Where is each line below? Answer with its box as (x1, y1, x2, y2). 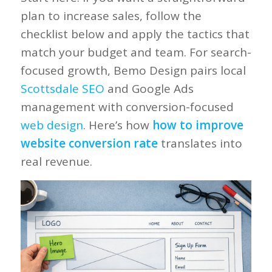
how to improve (152, 117, 243, 133)
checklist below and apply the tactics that (20, 25, 250, 42)
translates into (157, 135, 242, 151)
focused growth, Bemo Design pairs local (20, 62, 246, 78)
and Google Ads (104, 80, 194, 97)
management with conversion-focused (20, 98, 234, 115)
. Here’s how (83, 117, 152, 133)
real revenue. (20, 153, 92, 169)
